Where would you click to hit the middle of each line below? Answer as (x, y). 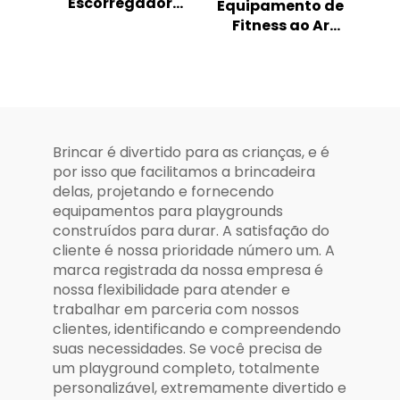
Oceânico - (120, 43)
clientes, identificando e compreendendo (197, 329)
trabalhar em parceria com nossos (176, 309)
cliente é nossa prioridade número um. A (194, 250)
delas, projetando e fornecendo (163, 191)
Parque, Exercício (280, 64)
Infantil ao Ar (120, 82)
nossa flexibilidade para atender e (171, 289)
